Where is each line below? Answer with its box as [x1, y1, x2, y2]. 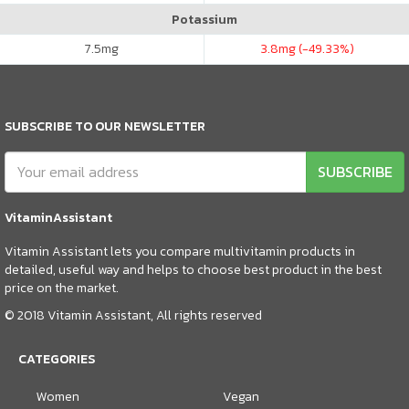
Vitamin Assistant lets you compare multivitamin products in [5, 241, 355, 261]
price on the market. [5, 278, 119, 298]
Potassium [172, 9, 237, 29]
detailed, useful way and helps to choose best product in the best [5, 259, 382, 279]
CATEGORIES [18, 349, 95, 369]
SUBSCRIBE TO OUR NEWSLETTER [5, 116, 205, 136]
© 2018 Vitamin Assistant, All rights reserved [5, 305, 262, 325]
